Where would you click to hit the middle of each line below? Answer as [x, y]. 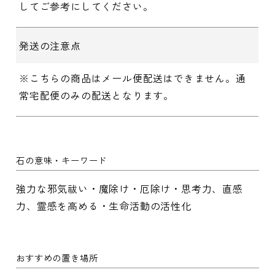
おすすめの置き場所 [57, 258]
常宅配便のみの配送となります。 [96, 95]
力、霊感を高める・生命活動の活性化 [104, 206]
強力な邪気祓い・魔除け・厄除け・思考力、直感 [130, 189]
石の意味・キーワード [62, 160]
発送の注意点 [50, 46]
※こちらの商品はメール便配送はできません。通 [132, 78]
